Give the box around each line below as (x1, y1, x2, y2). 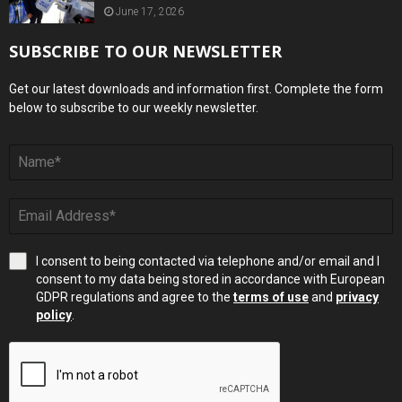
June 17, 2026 (116, 5, 184, 19)
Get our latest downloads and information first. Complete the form (9, 81, 383, 96)
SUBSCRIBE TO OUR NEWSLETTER (9, 39, 282, 62)
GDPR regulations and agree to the (36, 289, 233, 304)
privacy (336, 289, 379, 304)
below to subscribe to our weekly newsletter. (9, 100, 258, 115)
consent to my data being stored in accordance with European (36, 271, 385, 286)
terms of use (233, 289, 309, 304)
